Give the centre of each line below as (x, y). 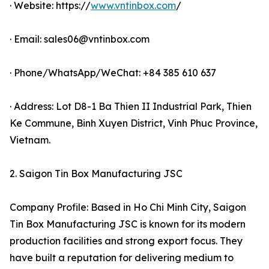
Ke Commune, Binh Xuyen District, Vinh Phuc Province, (134, 123)
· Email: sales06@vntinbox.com (80, 39)
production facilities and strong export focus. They (126, 241)
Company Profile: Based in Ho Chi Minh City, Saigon (128, 207)
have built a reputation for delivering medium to (122, 258)
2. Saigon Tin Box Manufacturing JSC (96, 174)
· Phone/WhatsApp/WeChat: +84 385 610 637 (113, 73)
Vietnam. (30, 140)
